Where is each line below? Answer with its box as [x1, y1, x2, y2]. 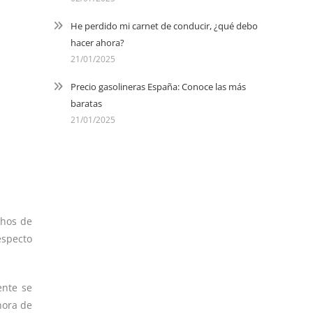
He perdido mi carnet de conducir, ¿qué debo [71, 20, 258, 32]
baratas [71, 97, 102, 110]
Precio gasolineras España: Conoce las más [71, 80, 246, 93]
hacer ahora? [71, 36, 124, 49]
